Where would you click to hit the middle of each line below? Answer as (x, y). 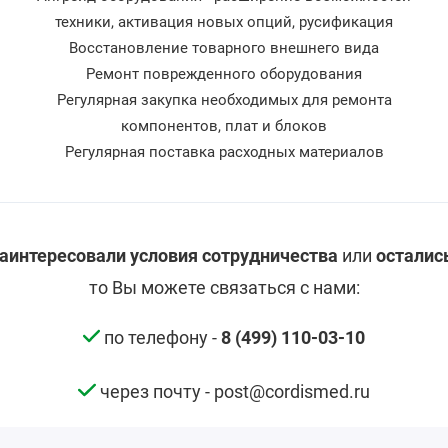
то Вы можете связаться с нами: (224, 287)
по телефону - (161, 337)
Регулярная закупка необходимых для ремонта (224, 100)
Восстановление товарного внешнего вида (224, 48)
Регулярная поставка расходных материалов (224, 152)
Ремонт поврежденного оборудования (224, 74)
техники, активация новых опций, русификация (224, 22)
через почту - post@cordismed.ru (232, 391)
